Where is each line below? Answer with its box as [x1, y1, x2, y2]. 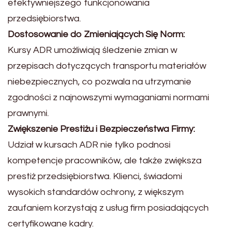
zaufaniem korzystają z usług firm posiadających [8, 203, 209, 213]
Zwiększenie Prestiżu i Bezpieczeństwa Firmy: [8, 124, 195, 134]
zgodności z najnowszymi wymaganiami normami [8, 93, 209, 102]
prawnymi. [8, 108, 49, 118]
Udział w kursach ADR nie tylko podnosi [8, 140, 170, 150]
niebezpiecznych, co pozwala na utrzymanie [8, 77, 191, 87]
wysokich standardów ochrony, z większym [8, 187, 184, 197]
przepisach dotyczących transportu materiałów [8, 61, 206, 71]
